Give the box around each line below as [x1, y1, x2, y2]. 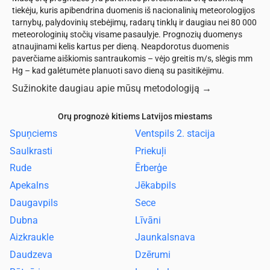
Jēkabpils [135, 179, 176, 191]
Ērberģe [135, 162, 167, 174]
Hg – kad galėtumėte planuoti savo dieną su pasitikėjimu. [12, 65, 224, 75]
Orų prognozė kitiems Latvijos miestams [58, 111, 212, 121]
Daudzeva [10, 248, 52, 260]
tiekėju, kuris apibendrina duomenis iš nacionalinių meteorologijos [12, 5, 255, 15]
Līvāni [135, 214, 161, 226]
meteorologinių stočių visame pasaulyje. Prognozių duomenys [12, 29, 242, 39]
